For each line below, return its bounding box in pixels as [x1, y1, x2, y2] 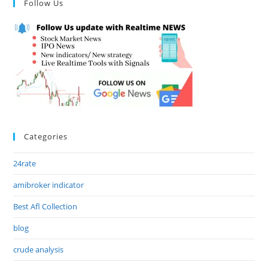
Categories [24, 130, 68, 142]
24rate [13, 157, 36, 169]
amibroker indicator [13, 179, 84, 190]
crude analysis [13, 243, 64, 255]
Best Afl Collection [13, 200, 78, 212]
